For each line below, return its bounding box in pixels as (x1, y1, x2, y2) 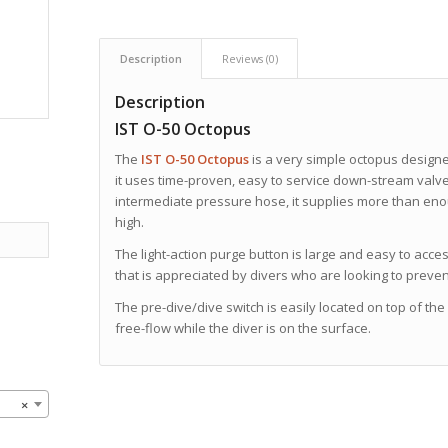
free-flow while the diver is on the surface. (114, 319, 371, 338)
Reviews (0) (221, 51, 278, 66)
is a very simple (251, 150, 346, 169)
